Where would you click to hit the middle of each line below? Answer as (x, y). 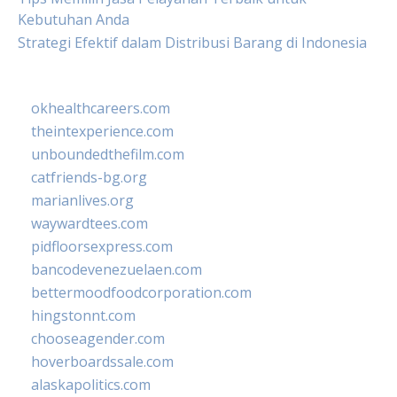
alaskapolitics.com (91, 385)
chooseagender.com (98, 339)
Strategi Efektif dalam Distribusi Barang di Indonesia (192, 43)
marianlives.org (82, 200)
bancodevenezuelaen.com (117, 269)
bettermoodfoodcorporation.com (141, 292)
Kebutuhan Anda (74, 19)
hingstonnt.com (83, 315)
